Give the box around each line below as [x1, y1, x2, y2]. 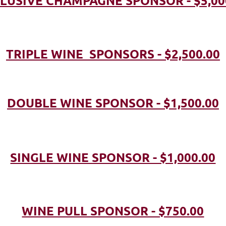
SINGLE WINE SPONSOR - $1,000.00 [10, 149, 216, 165]
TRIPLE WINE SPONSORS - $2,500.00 [6, 45, 220, 62]
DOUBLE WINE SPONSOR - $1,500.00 [7, 94, 219, 110]
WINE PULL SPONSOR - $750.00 [22, 202, 204, 218]
